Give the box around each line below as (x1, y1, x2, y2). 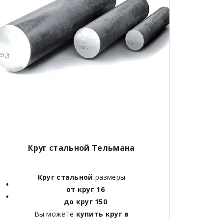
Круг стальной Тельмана (28, 142, 135, 154)
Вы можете (34, 209, 76, 219)
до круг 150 (63, 197, 108, 207)
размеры (93, 172, 126, 182)
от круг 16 (66, 185, 105, 194)
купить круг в (76, 209, 129, 219)
